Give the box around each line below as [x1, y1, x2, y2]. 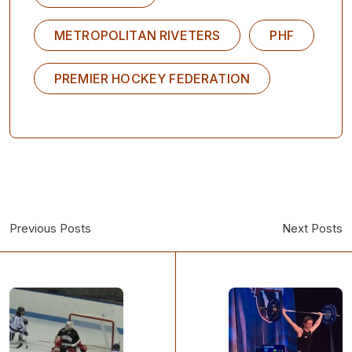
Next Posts [282, 220, 343, 236]
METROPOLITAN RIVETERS [54, 27, 221, 43]
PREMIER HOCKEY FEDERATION [54, 70, 250, 86]
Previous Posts [9, 220, 91, 236]
